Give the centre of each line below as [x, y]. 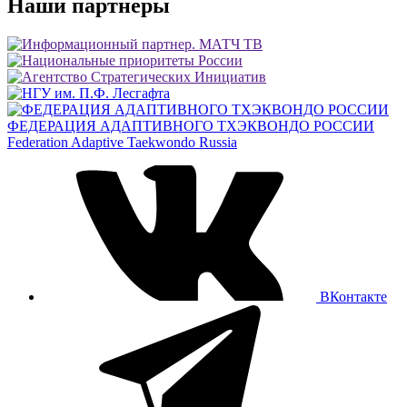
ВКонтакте [353, 296]
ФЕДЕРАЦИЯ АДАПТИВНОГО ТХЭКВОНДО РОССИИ [191, 125]
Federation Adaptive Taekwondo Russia [122, 142]
